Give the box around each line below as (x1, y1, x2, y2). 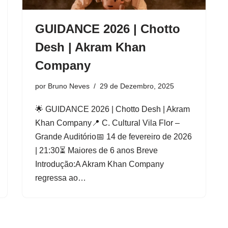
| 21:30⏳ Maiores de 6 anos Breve (35, 146, 158, 155)
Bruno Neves (48, 81, 90, 90)
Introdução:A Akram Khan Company (35, 159, 164, 168)
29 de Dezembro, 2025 (100, 81, 174, 90)
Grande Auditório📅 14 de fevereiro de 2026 (35, 132, 192, 141)
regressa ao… (35, 173, 88, 182)
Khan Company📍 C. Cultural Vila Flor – (35, 118, 180, 127)
